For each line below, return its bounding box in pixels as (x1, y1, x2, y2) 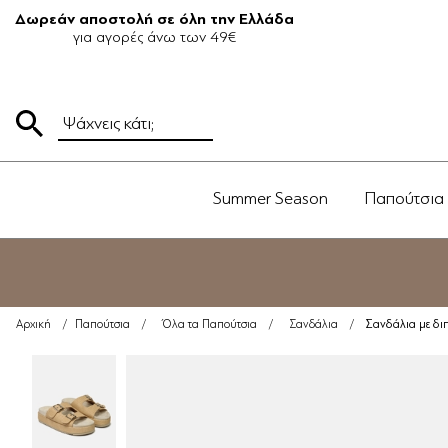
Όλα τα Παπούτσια (162, 318, 257, 331)
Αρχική (16, 318, 51, 331)
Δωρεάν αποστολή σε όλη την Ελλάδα (15, 10, 294, 28)
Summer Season (213, 188, 328, 208)
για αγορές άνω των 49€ (73, 28, 236, 46)
